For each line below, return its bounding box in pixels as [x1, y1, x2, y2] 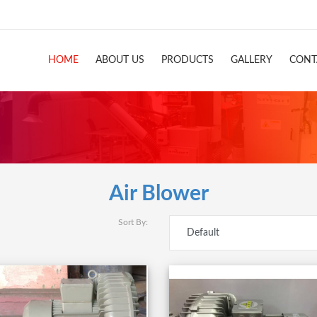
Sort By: [118, 218, 148, 227]
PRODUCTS [161, 54, 214, 65]
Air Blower [108, 183, 209, 205]
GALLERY [231, 54, 272, 65]
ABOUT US [96, 54, 144, 65]
